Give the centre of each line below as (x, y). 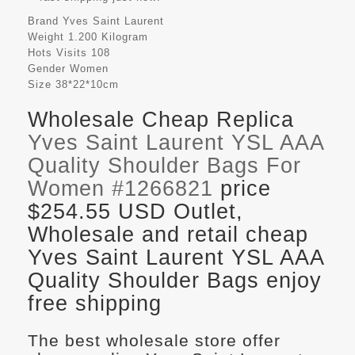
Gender (47, 69)
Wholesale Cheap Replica (161, 120)
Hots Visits (57, 53)
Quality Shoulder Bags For (164, 166)
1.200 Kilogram (108, 37)
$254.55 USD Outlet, (136, 212)
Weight (46, 37)
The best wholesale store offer (154, 341)
